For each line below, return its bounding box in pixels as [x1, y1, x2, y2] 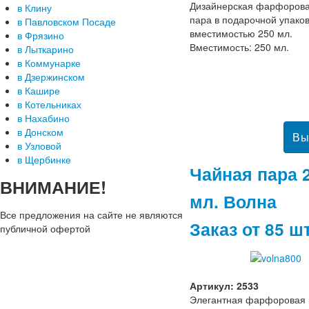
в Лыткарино [17, 42, 74, 56]
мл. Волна [190, 188, 277, 214]
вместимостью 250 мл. [190, 26, 292, 40]
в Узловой [17, 139, 61, 152]
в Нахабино [17, 111, 70, 125]
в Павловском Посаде [17, 14, 116, 28]
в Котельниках [17, 97, 81, 111]
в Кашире [17, 83, 60, 97]
